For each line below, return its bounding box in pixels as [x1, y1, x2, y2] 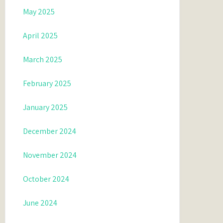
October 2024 [23, 174, 70, 184]
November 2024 [23, 150, 77, 160]
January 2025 [23, 102, 68, 112]
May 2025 [23, 6, 55, 17]
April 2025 [23, 30, 58, 41]
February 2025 [23, 78, 72, 89]
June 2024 [23, 198, 58, 208]
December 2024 [23, 126, 77, 136]
